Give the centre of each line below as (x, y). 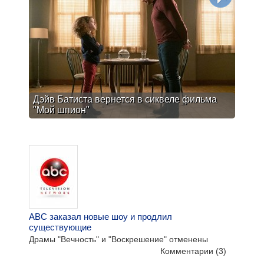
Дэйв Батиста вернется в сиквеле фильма (125, 99)
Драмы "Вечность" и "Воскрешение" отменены (118, 239)
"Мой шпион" (61, 110)
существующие (60, 227)
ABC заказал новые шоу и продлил (100, 217)
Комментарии (188, 251)
